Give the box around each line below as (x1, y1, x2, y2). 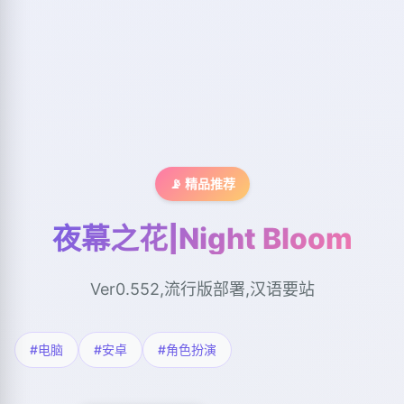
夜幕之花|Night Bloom (51, 221, 353, 257)
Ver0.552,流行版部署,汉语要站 (89, 280, 315, 299)
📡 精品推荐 (169, 176, 235, 192)
